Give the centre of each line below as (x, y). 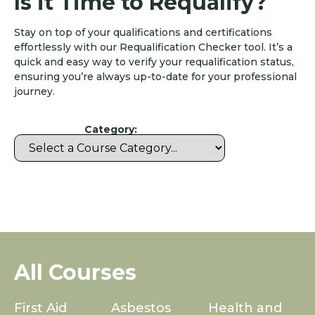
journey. (34, 92)
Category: (111, 130)
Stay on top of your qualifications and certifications (143, 33)
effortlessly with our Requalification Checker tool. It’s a (153, 47)
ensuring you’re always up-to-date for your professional (155, 77)
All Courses (75, 273)
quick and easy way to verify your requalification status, (154, 62)
